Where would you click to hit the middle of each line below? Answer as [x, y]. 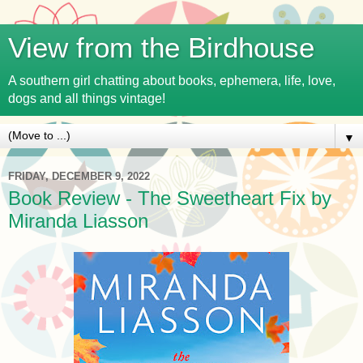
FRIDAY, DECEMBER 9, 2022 [79, 176]
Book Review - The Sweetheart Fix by [170, 198]
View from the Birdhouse [161, 48]
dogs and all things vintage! [87, 98]
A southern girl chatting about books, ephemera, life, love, [172, 81]
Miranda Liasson [78, 221]
